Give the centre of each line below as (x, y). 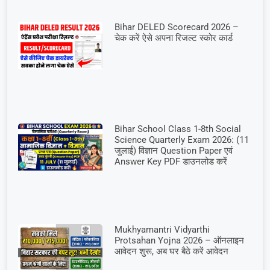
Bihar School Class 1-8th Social (177, 129)
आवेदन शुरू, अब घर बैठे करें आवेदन (171, 252)
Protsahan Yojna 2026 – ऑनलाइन (179, 241)
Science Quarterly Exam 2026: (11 (181, 140)
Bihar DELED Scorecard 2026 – (176, 27)
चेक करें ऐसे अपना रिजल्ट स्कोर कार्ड (173, 38)
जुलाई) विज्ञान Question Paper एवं (173, 150)
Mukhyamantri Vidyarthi (162, 230)
